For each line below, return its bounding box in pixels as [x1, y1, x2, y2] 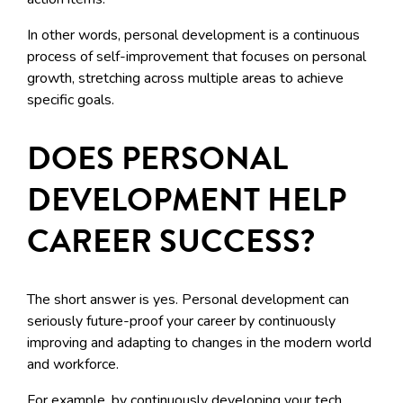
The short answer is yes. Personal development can [27, 290, 349, 310]
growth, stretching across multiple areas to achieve [27, 68, 344, 89]
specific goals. [27, 90, 114, 111]
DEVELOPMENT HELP [27, 175, 346, 224]
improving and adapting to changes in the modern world [27, 333, 372, 354]
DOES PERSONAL [27, 134, 288, 183]
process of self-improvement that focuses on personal [27, 47, 366, 67]
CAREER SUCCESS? [27, 217, 315, 265]
